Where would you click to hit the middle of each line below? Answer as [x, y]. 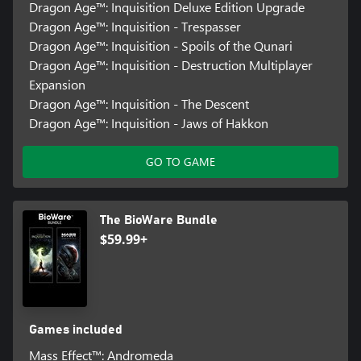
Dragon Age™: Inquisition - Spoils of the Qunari [160, 46]
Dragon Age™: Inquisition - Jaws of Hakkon [148, 123]
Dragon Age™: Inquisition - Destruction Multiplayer [170, 65]
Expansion [57, 85]
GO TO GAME [180, 162]
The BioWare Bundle [159, 220]
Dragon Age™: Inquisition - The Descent [139, 104]
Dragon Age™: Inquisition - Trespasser [135, 27]
